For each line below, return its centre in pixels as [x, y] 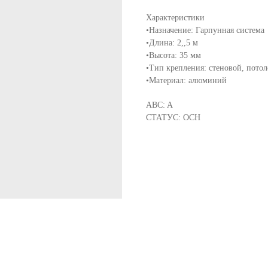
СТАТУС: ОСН [173, 117]
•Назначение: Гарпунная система [205, 30]
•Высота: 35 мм [173, 55]
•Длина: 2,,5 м [172, 42]
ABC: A [159, 105]
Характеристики [175, 17]
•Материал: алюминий [186, 80]
